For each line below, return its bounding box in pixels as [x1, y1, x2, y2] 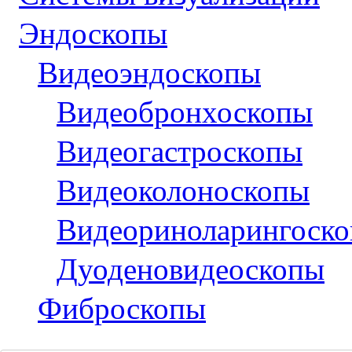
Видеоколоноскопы [57, 174, 310, 207]
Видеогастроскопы [57, 134, 302, 168]
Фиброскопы [38, 291, 206, 325]
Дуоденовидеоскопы [57, 252, 324, 286]
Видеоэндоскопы [38, 56, 261, 90]
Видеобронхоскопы [57, 95, 313, 129]
